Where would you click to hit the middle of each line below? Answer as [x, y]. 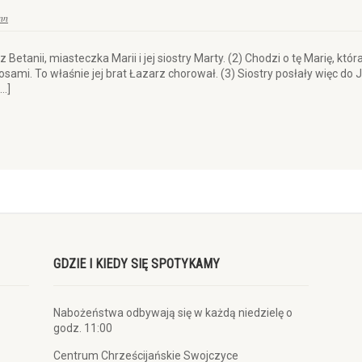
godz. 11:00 [82, 328]
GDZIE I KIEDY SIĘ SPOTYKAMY [136, 264]
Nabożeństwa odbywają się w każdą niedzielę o [173, 313]
